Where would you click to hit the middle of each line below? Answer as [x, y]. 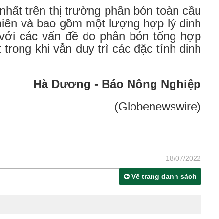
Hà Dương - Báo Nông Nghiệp [117, 84]
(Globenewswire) [158, 107]
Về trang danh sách [163, 177]
